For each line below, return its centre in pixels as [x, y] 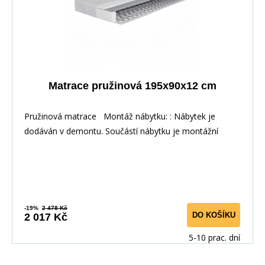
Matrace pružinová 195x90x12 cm [132, 86]
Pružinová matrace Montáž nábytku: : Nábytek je [120, 116]
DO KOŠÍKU [214, 215]
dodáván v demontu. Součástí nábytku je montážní [121, 131]
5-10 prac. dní [214, 237]
